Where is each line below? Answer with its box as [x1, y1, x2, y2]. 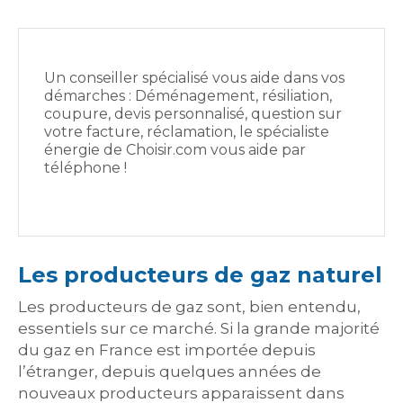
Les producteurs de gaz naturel [18, 262, 382, 288]
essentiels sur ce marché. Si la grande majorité [18, 319, 380, 337]
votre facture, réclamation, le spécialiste [43, 123, 329, 140]
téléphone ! [43, 159, 127, 176]
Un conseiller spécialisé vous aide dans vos [43, 69, 345, 86]
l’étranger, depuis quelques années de [18, 363, 321, 381]
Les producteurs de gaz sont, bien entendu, [18, 298, 361, 316]
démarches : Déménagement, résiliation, [43, 87, 332, 104]
